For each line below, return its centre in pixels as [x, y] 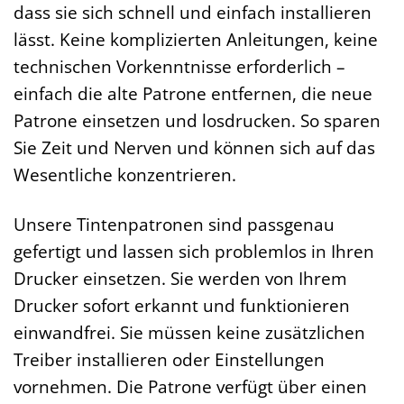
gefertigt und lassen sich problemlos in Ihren [194, 252]
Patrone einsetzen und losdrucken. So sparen [197, 121]
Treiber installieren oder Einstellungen [169, 360]
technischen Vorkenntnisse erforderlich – [179, 67]
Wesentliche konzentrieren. [125, 175]
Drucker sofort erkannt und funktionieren [182, 306]
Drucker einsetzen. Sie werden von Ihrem [180, 279]
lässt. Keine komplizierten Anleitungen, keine [196, 40]
